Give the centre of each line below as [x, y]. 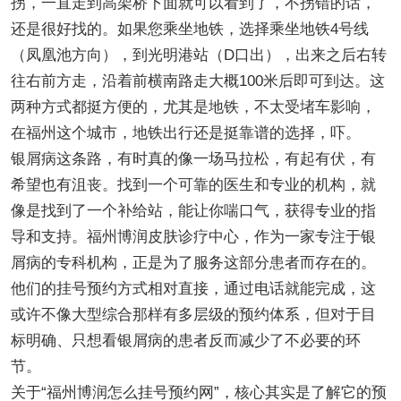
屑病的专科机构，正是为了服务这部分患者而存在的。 [193, 262]
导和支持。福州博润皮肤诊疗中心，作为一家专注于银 [193, 236]
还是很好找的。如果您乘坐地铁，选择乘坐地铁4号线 [189, 29]
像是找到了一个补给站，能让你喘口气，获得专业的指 [193, 210]
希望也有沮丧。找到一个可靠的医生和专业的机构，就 [193, 184]
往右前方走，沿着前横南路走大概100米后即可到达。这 [197, 81]
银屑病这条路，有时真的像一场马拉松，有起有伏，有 [193, 158]
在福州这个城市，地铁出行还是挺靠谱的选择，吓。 [185, 132]
